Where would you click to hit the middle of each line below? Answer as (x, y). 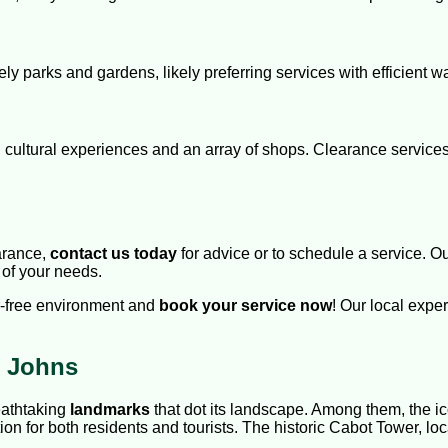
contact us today (113, 253)
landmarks (110, 409)
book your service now (245, 305)
